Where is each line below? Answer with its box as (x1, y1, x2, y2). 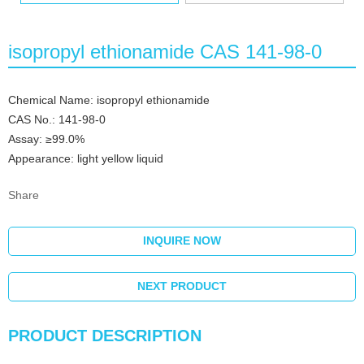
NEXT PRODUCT (137, 279, 227, 293)
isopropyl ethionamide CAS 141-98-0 (8, 41, 322, 63)
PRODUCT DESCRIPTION (8, 327, 201, 345)
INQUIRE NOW (143, 234, 221, 248)
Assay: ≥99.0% (8, 132, 88, 146)
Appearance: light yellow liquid (8, 152, 163, 166)
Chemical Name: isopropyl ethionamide (8, 93, 210, 107)
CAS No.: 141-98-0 (8, 113, 106, 127)
